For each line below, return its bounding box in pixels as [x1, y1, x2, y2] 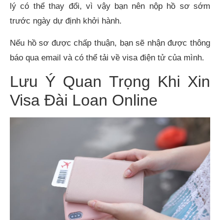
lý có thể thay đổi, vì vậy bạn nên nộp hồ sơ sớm [10, 1, 210, 11]
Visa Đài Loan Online [10, 91, 158, 109]
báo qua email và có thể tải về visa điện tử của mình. [10, 53, 204, 62]
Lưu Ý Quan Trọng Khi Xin [10, 72, 210, 90]
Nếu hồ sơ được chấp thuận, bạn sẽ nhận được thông [10, 38, 210, 48]
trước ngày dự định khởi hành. [10, 16, 122, 26]
